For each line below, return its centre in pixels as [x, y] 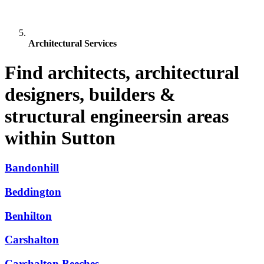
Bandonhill [32, 168]
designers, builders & [90, 94]
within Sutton [60, 138]
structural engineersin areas [117, 116]
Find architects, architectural [122, 72]
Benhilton [28, 216]
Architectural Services [72, 44]
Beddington [33, 192]
